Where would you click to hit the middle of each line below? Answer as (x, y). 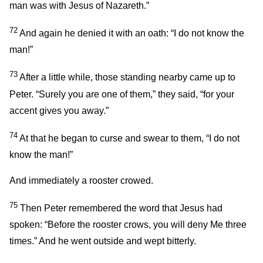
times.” (23, 241)
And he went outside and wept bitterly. (117, 241)
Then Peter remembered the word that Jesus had (120, 208)
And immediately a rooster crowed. (81, 181)
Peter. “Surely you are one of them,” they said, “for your (122, 94)
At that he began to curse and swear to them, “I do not (129, 139)
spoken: (27, 225)
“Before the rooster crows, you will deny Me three (146, 225)
